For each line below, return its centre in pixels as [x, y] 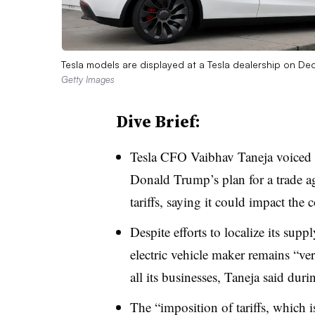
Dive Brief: [158, 121]
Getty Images [88, 79]
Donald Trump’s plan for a [203, 179]
